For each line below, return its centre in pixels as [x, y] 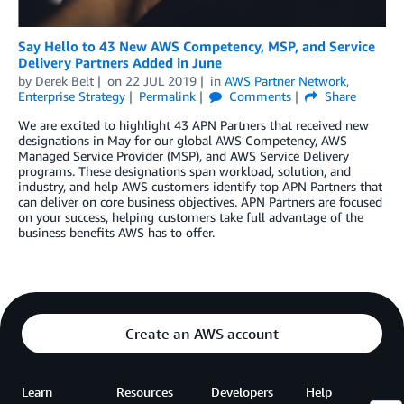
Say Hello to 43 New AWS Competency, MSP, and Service [197, 46]
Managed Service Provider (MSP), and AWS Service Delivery [184, 156]
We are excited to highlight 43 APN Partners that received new [193, 125]
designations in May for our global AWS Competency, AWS [183, 141]
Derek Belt [64, 81]
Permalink [167, 96]
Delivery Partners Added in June [120, 63]
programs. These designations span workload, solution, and [184, 171]
